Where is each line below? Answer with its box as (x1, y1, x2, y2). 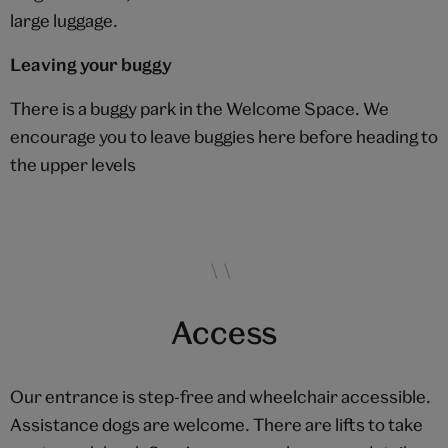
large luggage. (10, 10, 118, 32)
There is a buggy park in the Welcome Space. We (10, 98, 389, 120)
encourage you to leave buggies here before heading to (10, 126, 438, 148)
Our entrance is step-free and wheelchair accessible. (10, 386, 431, 408)
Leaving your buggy (10, 54, 172, 76)
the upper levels (10, 154, 136, 176)
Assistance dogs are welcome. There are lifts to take (10, 414, 423, 436)
